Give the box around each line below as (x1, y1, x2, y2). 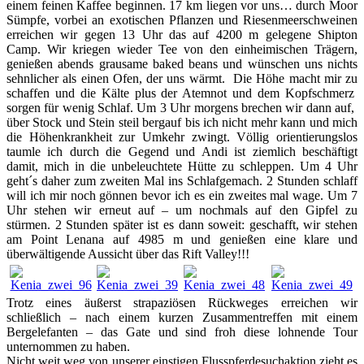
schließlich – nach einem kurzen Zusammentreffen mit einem (6, 310, 357, 324)
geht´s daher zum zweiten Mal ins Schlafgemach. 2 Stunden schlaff (6, 173, 357, 188)
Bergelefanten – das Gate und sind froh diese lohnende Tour (6, 324, 357, 339)
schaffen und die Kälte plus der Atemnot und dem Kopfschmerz (6, 85, 357, 100)
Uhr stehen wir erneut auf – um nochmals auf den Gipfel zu (6, 202, 357, 217)
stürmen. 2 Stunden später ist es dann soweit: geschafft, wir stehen (6, 217, 357, 232)
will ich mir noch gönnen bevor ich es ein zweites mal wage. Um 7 (6, 188, 357, 202)
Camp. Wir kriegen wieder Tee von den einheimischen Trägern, (6, 41, 357, 56)
